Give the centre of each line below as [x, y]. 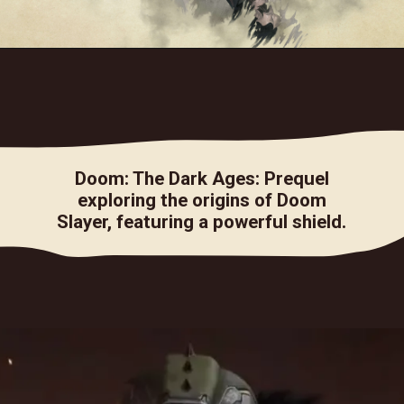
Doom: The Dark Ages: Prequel [202, 178]
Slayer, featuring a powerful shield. [202, 221]
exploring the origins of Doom [202, 200]
